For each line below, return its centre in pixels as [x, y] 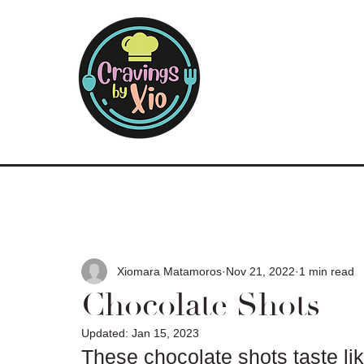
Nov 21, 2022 [260, 271]
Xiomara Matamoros [169, 271]
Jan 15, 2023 [165, 333]
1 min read [327, 271]
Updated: [106, 333]
